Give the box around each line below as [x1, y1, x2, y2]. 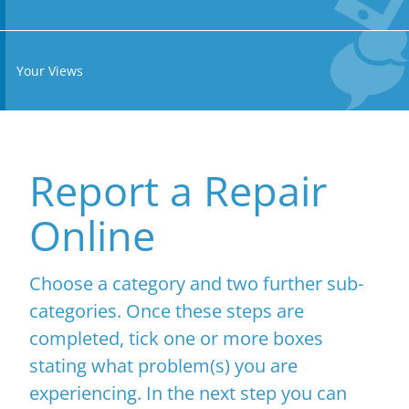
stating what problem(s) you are [29, 352, 298, 378]
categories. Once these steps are [29, 298, 304, 323]
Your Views [16, 62, 83, 79]
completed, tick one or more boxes [29, 325, 323, 351]
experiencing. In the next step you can [29, 380, 347, 405]
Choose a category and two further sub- [29, 270, 363, 296]
